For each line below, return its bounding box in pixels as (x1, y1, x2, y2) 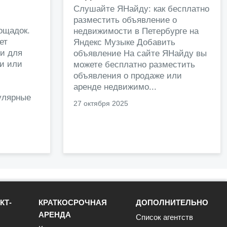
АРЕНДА (39, 210, 71, 219)
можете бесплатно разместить (73, 59, 195, 69)
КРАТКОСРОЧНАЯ (39, 198, 107, 207)
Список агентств (136, 213, 193, 221)
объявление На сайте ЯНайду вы (73, 48, 207, 58)
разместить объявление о (73, 15, 177, 25)
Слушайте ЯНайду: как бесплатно (73, 4, 209, 14)
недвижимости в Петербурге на (73, 26, 199, 36)
